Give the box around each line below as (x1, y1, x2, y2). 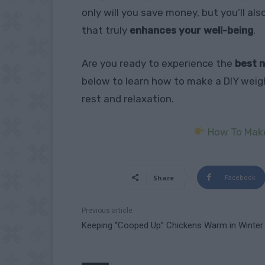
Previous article (82, 206, 132, 215)
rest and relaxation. (82, 92, 174, 105)
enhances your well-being (130, 24, 253, 36)
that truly (82, 24, 130, 36)
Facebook (224, 172, 256, 182)
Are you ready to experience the (82, 57, 235, 69)
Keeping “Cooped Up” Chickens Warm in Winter (82, 219, 263, 231)
